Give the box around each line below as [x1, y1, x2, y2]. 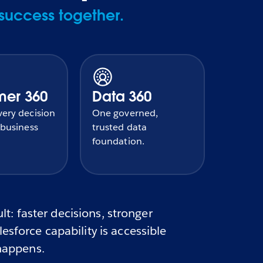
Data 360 [92, 87, 152, 106]
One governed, [92, 107, 159, 120]
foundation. [92, 135, 145, 148]
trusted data [92, 121, 147, 134]
